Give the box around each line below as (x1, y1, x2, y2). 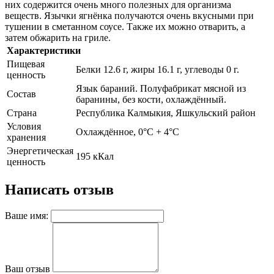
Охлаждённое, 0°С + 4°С (76, 126, 179, 137)
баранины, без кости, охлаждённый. (76, 94, 226, 105)
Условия (7, 120, 41, 131)
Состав (7, 88, 36, 99)
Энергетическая (7, 145, 73, 156)
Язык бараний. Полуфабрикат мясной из (76, 83, 246, 94)
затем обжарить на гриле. (5, 32, 111, 43)
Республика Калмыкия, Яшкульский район (76, 107, 256, 118)
